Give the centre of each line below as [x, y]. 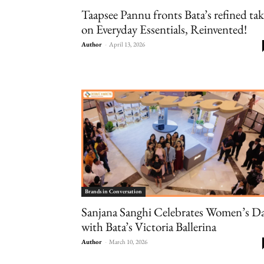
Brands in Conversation [113, 191]
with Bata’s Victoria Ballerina [149, 226]
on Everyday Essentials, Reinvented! [164, 29]
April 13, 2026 [127, 44]
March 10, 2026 [128, 241]
